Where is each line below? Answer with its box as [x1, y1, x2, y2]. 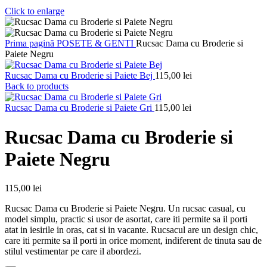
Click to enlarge [5, 6, 64, 17]
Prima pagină [5, 38, 57, 49]
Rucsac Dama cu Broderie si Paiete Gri [5, 103, 154, 113]
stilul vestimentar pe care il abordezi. [5, 246, 141, 257]
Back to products [5, 81, 69, 92]
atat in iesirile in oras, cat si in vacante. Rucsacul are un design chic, [5, 225, 258, 235]
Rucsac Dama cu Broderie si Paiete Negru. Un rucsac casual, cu [5, 203, 246, 214]
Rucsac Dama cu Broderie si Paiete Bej [5, 70, 155, 81]
